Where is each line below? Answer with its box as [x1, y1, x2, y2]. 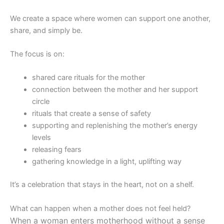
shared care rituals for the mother [31, 73, 145, 82]
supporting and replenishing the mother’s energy [31, 121, 197, 130]
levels [31, 133, 51, 142]
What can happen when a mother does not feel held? [10, 203, 190, 213]
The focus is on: [10, 49, 64, 59]
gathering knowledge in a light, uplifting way [31, 157, 181, 166]
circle [31, 97, 49, 106]
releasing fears [31, 145, 81, 154]
